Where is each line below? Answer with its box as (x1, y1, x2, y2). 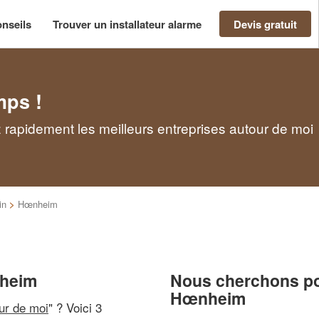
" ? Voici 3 (48, 298, 102, 316)
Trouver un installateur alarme (53, 16, 202, 32)
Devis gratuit (234, 16, 297, 32)
